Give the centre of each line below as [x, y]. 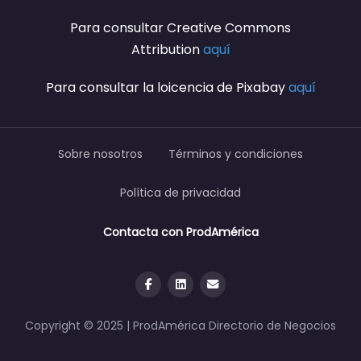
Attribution [167, 49]
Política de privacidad [180, 193]
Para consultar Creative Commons [180, 27]
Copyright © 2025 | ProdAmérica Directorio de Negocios [180, 325]
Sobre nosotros [100, 154]
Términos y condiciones [236, 154]
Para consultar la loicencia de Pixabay [167, 87]
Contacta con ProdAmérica [180, 232]
